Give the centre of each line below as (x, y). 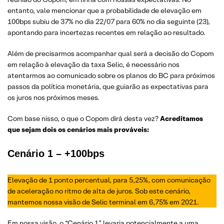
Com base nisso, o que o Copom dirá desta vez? (84, 118)
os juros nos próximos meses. (53, 97)
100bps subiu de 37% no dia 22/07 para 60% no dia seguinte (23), (109, 21)
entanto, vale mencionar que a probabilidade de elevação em (104, 10)
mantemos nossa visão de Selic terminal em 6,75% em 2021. (103, 202)
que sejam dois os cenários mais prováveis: (78, 129)
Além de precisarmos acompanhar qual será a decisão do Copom (111, 53)
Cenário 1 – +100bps (56, 153)
